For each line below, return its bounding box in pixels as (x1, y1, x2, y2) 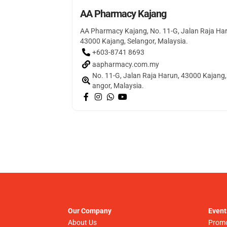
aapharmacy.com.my (92, 60, 160, 69)
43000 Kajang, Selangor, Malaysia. (80, 37, 188, 46)
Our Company (68, 207, 112, 215)
